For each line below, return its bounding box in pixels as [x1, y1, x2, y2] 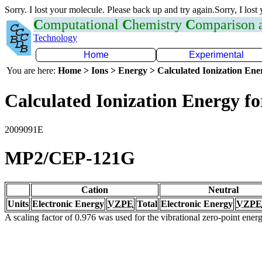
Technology [33, 33, 77, 43]
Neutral [208, 184, 239, 195]
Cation [81, 184, 108, 195]
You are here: [6, 65, 58, 75]
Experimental [189, 50, 244, 60]
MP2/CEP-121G [5, 147, 135, 169]
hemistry [132, 17, 185, 32]
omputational [43, 17, 122, 32]
